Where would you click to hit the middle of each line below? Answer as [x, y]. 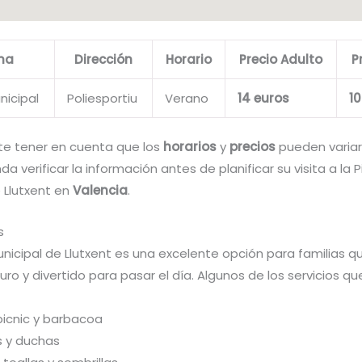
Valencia [100, 191]
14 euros [263, 98]
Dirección [103, 59]
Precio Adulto [281, 59]
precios [253, 147]
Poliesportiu [102, 98]
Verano [187, 98]
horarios [190, 147]
